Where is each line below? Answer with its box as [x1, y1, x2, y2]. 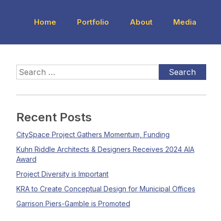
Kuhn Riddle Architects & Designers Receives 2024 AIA [16, 145, 194, 153]
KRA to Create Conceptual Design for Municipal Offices [16, 184, 195, 193]
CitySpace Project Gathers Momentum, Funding [16, 130, 170, 139]
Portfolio [77, 17, 109, 27]
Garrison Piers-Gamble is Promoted [16, 199, 130, 208]
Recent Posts [16, 110, 92, 124]
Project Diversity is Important [16, 170, 109, 178]
